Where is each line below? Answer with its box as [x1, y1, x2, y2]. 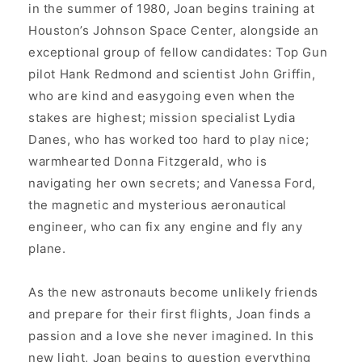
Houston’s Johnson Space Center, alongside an [28, 23, 319, 39]
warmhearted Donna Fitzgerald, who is [28, 154, 267, 170]
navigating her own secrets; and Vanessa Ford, [28, 175, 317, 192]
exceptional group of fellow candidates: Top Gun [28, 44, 328, 61]
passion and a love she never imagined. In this [28, 328, 314, 344]
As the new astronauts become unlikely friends [28, 284, 319, 301]
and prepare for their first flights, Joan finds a [28, 306, 311, 322]
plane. [28, 241, 66, 257]
